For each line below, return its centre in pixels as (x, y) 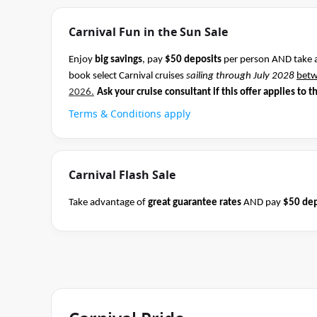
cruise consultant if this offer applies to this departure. (188, 235)
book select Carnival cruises (127, 76)
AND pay (262, 203)
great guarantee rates (195, 203)
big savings (119, 60)
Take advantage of (108, 203)
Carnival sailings (103, 219)
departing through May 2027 (201, 219)
